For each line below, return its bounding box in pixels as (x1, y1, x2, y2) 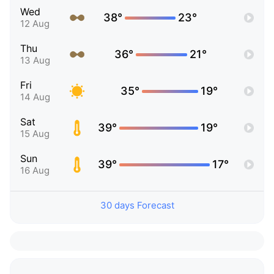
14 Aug (20, 91, 50, 103)
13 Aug (20, 54, 50, 67)
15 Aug (20, 128, 50, 140)
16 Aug (20, 165, 50, 177)
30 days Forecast (100, 199, 174, 212)
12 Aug (20, 18, 50, 30)
